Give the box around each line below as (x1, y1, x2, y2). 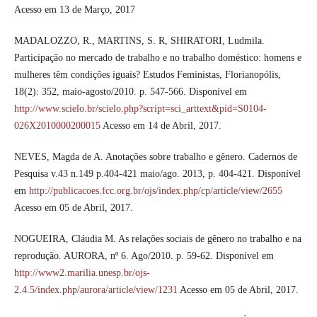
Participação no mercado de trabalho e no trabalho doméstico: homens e (13, 52, 301, 64)
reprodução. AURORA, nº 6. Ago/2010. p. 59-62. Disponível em (13, 250, 274, 262)
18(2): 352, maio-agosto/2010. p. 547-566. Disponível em (13, 86, 247, 98)
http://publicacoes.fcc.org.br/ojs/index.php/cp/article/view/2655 (28, 185, 282, 197)
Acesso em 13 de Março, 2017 (13, 4, 135, 16)
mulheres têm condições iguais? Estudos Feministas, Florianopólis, (13, 69, 281, 81)
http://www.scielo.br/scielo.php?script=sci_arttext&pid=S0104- (13, 103, 267, 115)
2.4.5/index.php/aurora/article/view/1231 (13, 284, 178, 296)
